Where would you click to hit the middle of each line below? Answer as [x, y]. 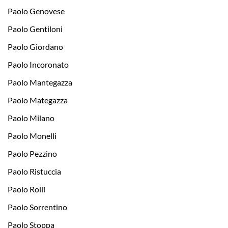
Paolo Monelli [32, 136]
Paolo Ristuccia [34, 172]
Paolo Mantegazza [40, 82]
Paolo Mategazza [38, 100]
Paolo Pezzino [32, 154]
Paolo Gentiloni [35, 29]
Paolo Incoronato [38, 65]
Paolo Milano [31, 118]
